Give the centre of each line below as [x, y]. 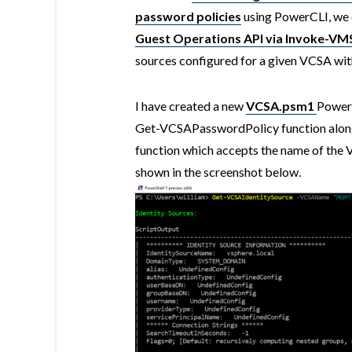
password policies [188, 16]
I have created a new [191, 106]
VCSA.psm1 [280, 106]
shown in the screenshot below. [218, 172]
